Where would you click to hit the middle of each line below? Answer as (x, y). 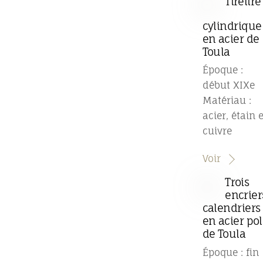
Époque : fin (230, 252)
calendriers (231, 208)
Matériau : (227, 101)
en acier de (231, 39)
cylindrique (232, 26)
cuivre (217, 131)
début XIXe (228, 85)
